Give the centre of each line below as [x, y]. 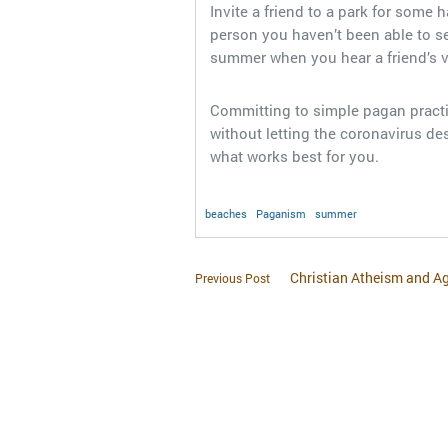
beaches [225, 214]
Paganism [280, 214]
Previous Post [232, 278]
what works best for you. [294, 156]
